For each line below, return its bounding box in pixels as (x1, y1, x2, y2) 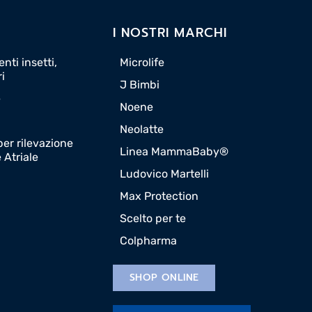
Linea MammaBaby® (120, 145, 228, 159)
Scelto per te (120, 212, 186, 226)
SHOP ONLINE (130, 270, 199, 286)
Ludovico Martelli (120, 167, 209, 181)
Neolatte (120, 123, 164, 136)
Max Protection (120, 189, 198, 203)
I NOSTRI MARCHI (113, 23, 227, 43)
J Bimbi (120, 78, 159, 92)
